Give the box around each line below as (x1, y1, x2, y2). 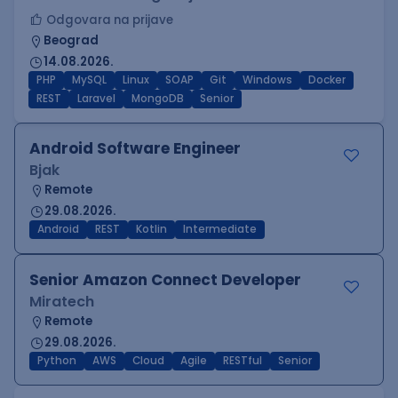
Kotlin (136, 222, 167, 236)
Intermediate (183, 222, 257, 236)
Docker (308, 73, 346, 87)
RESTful (223, 354, 262, 368)
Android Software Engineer (29, 138, 241, 159)
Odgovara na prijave (46, 12, 173, 28)
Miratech (29, 291, 94, 312)
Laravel (77, 92, 115, 106)
